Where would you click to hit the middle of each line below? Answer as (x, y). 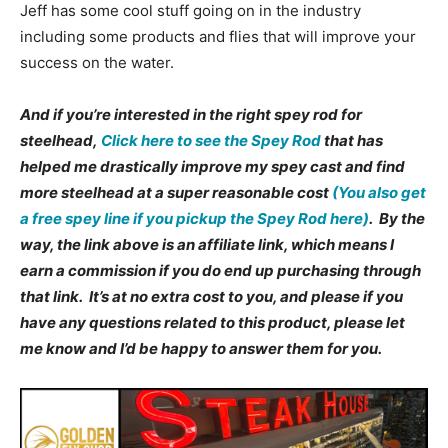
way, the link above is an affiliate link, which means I (207, 244)
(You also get (379, 192)
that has (352, 140)
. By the (397, 218)
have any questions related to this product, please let (212, 322)
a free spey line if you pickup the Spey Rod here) (194, 218)
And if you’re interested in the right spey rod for (191, 114)
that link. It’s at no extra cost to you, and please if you (211, 296)
